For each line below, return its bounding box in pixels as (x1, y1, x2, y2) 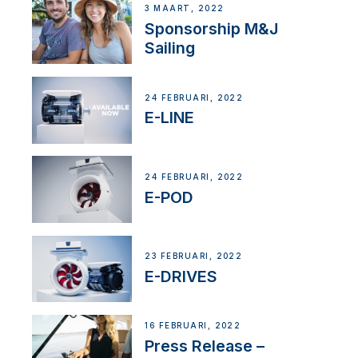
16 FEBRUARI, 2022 (145, 321, 241, 331)
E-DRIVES (145, 266, 218, 286)
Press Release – (145, 336, 265, 356)
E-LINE (145, 108, 195, 128)
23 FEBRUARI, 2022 (145, 252, 243, 261)
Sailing (145, 38, 196, 58)
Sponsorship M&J (145, 19, 279, 39)
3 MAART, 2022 (145, 4, 225, 14)
